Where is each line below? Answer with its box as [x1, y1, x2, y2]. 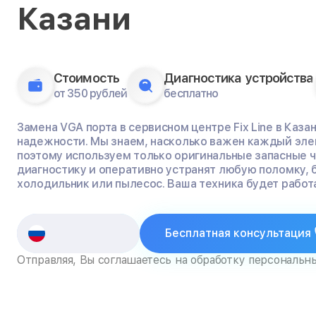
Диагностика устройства [164, 71, 314, 85]
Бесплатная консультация [164, 226, 311, 240]
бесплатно [164, 87, 219, 100]
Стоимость [54, 71, 119, 85]
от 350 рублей [54, 87, 128, 100]
